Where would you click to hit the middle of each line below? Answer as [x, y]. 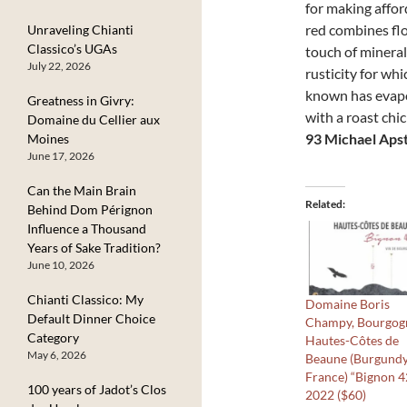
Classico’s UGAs [72, 48]
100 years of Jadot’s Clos [97, 389]
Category [53, 337]
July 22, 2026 [59, 65]
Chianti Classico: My [85, 299]
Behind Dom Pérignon [90, 209]
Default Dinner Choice [91, 318]
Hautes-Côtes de [352, 340]
